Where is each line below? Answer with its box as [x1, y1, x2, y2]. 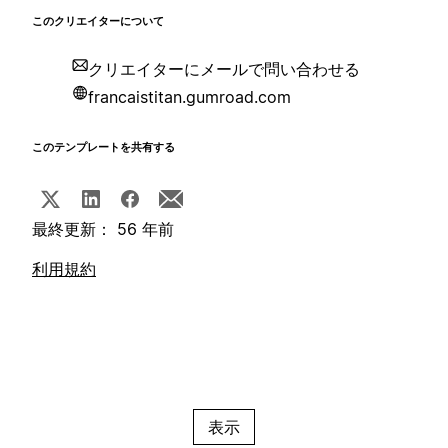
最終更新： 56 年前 [32, 219, 174, 240]
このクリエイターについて [32, 15, 164, 29]
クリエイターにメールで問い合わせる [88, 59, 360, 80]
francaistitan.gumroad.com [88, 87, 291, 108]
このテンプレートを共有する [32, 141, 175, 155]
